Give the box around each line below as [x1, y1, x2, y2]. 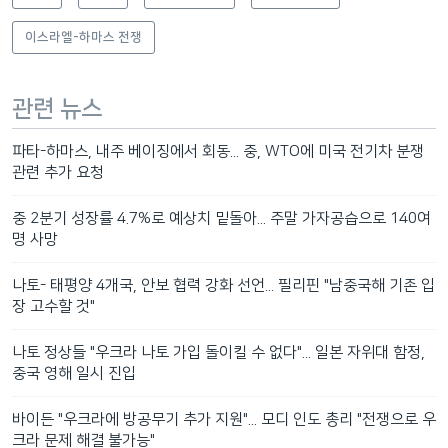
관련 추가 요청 [12, 163, 104, 181]
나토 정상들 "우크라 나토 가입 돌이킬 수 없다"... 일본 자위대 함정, [12, 343, 425, 361]
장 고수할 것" [12, 297, 95, 315]
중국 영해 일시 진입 [12, 364, 136, 382]
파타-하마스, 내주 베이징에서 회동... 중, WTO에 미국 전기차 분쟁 [12, 142, 424, 160]
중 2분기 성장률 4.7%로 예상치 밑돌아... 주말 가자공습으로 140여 [12, 209, 431, 227]
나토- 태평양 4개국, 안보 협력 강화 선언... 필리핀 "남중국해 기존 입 [12, 276, 435, 294]
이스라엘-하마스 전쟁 [25, 30, 142, 45]
